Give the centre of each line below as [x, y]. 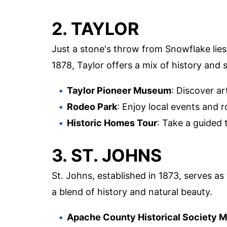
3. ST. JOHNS [107, 155]
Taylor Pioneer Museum [119, 90]
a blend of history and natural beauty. [132, 192]
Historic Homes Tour [112, 123]
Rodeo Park [92, 106]
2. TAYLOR [95, 28]
